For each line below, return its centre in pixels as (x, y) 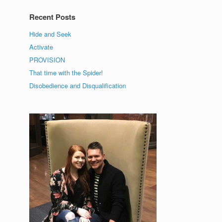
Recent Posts (53, 17)
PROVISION (47, 59)
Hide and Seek (51, 34)
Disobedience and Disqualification (78, 85)
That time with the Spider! (66, 72)
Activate (41, 47)
